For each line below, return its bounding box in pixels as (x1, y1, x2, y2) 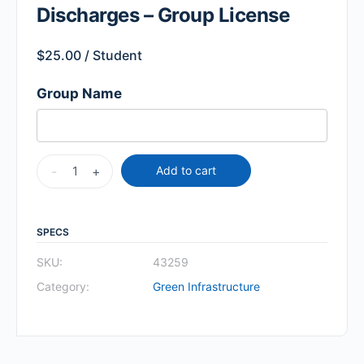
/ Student (81, 47, 142, 64)
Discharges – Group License (37, 3, 290, 28)
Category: (37, 279, 89, 293)
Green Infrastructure (153, 279, 261, 293)
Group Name (37, 84, 122, 102)
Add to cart (156, 162, 216, 177)
